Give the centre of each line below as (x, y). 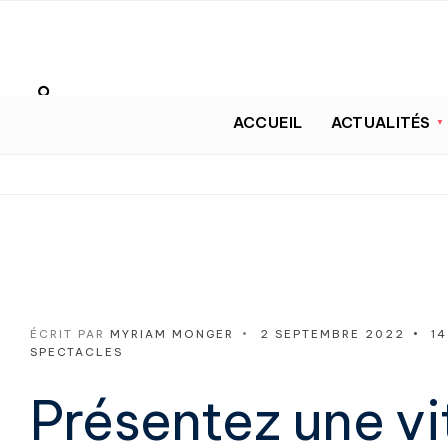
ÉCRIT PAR (70, 333)
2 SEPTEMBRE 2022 (332, 333)
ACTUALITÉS (380, 122)
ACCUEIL (267, 122)
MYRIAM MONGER (172, 333)
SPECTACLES (76, 351)
